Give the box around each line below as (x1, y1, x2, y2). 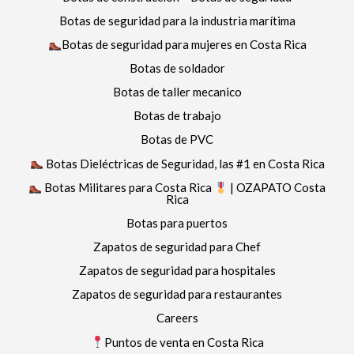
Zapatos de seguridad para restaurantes (72, 287, 282, 302)
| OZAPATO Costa (228, 180, 326, 195)
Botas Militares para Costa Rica (42, 180, 214, 195)
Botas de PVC (141, 132, 213, 147)
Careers (156, 311, 198, 326)
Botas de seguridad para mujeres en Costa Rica (61, 37, 307, 52)
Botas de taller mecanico (112, 85, 242, 100)
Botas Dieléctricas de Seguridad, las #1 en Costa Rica (43, 156, 325, 171)
